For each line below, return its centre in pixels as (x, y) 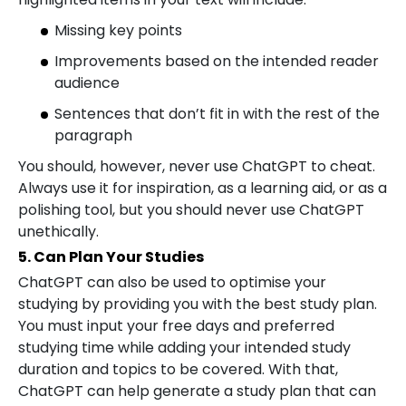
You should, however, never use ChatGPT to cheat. (197, 166)
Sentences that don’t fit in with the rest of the (217, 114)
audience (87, 83)
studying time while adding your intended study (184, 348)
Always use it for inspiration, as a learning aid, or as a (203, 188)
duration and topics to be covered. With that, (178, 369)
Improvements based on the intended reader (217, 61)
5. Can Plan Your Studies (111, 257)
